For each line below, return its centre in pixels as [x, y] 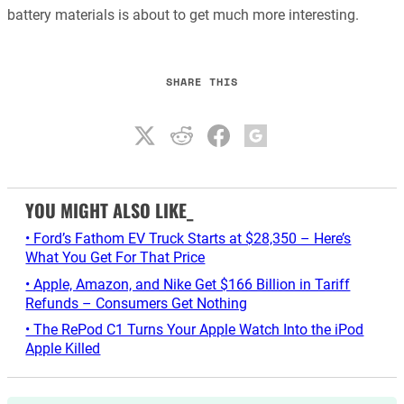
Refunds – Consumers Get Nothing [137, 303]
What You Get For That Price [115, 258]
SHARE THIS [202, 81]
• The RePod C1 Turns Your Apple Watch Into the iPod [195, 330]
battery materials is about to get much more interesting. [183, 15]
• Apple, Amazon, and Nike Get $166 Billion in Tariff [188, 284]
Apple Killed [63, 349]
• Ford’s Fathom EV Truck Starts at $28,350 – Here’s [188, 239]
